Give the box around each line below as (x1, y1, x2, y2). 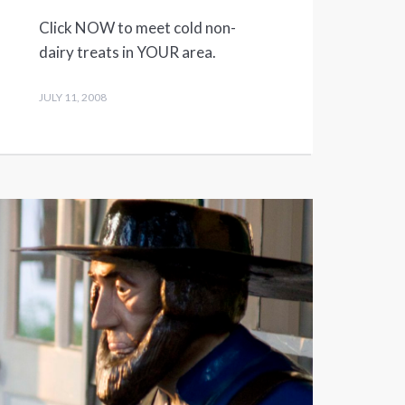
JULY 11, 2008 (38, 90, 107, 105)
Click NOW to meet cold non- (38, 18, 236, 38)
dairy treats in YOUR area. (38, 42, 216, 62)
